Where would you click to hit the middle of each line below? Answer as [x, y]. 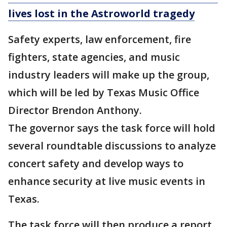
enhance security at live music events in [107, 181]
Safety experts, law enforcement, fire [100, 40]
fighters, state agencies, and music [94, 57]
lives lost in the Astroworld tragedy [101, 14]
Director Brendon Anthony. [75, 110]
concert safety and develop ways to [96, 164]
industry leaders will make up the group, [109, 75]
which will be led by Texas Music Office [104, 93]
